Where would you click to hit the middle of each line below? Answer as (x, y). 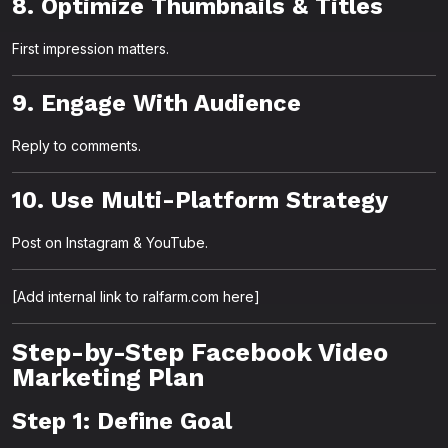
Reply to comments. (76, 145)
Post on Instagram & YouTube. (110, 242)
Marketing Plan (108, 377)
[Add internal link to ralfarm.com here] (136, 296)
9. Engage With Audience (156, 103)
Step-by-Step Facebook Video (200, 352)
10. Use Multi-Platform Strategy (200, 200)
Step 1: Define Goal (122, 421)
